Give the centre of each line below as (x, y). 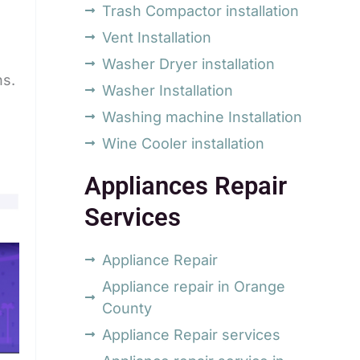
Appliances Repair (185, 186)
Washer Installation (168, 90)
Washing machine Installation (202, 117)
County (127, 308)
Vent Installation (157, 37)
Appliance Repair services (192, 334)
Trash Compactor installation (201, 10)
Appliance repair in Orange (194, 286)
